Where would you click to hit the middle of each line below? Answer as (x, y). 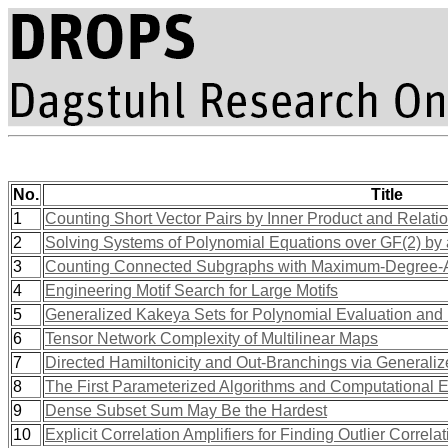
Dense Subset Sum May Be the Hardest (186, 410)
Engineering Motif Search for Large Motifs (191, 290)
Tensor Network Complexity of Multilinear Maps (211, 338)
